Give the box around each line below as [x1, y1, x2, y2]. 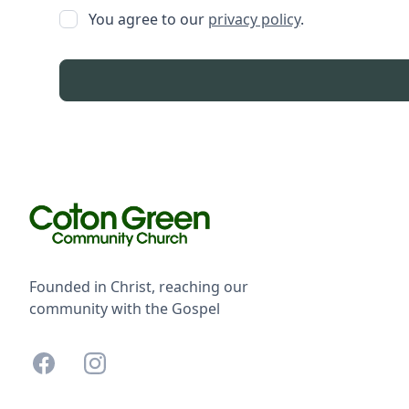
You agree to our [88, 9, 208, 29]
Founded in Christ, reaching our [29, 277, 248, 297]
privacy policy [207, 9, 300, 29]
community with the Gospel [29, 299, 220, 319]
